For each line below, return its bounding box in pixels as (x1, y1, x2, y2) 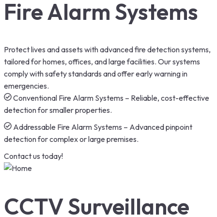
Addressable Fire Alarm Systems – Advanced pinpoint (13, 122, 192, 132)
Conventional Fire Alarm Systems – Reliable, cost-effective (13, 93, 209, 103)
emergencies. (4, 81, 49, 91)
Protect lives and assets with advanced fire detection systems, (4, 45, 211, 55)
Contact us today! (4, 151, 63, 161)
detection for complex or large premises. (4, 134, 139, 144)
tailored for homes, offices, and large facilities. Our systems (4, 57, 200, 67)
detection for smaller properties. (4, 105, 112, 115)
